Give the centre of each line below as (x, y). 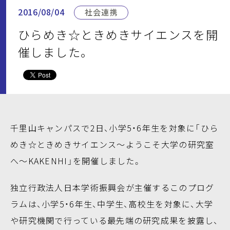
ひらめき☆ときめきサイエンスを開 (118, 34)
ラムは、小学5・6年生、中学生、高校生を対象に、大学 (112, 204)
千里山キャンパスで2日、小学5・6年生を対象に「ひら (114, 128)
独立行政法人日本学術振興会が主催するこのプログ (112, 187)
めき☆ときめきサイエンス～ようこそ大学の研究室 (112, 144)
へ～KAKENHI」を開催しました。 (76, 160)
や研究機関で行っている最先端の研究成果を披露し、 (114, 220)
